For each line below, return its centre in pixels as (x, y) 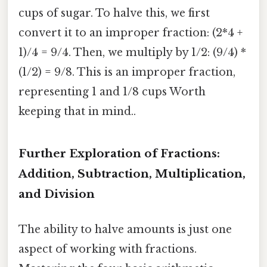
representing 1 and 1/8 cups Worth (112, 92)
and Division (57, 194)
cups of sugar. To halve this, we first (114, 13)
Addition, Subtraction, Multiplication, (132, 173)
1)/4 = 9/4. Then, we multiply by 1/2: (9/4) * (132, 53)
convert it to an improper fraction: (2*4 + (131, 33)
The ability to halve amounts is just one (125, 230)
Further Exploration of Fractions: (119, 153)
